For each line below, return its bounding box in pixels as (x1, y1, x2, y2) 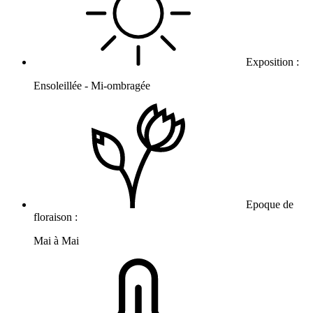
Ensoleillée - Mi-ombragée (34, 80, 150, 92)
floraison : (34, 211, 80, 224)
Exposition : (243, 56, 302, 68)
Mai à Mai (34, 235, 79, 247)
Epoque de (243, 198, 293, 211)
